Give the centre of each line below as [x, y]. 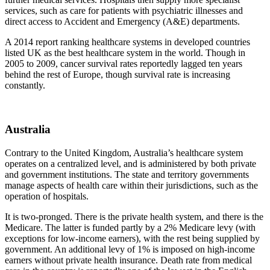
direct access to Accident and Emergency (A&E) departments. [122, 22]
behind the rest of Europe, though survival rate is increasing [118, 75]
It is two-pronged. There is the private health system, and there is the [134, 216]
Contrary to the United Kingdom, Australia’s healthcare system [124, 152]
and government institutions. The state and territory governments [127, 174]
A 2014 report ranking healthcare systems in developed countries [127, 42]
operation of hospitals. [47, 196]
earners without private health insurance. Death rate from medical [128, 260]
